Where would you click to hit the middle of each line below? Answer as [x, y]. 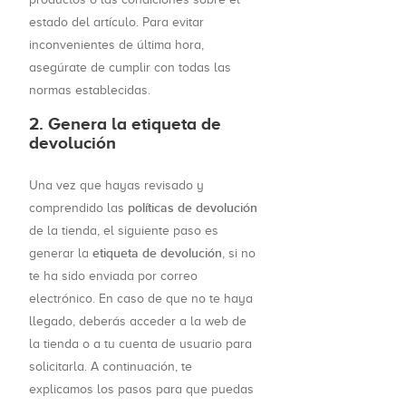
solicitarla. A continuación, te [111, 367]
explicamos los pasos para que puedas [141, 390]
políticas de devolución [193, 208]
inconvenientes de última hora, [116, 45]
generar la [61, 254]
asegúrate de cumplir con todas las [130, 68]
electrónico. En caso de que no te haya [141, 299]
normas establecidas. [90, 91]
